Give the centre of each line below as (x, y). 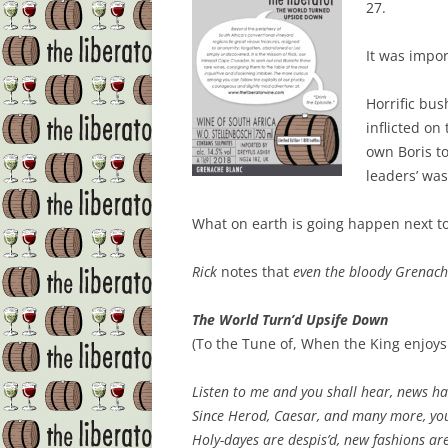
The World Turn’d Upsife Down (290, 320)
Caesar (295, 416)
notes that (257, 272)
